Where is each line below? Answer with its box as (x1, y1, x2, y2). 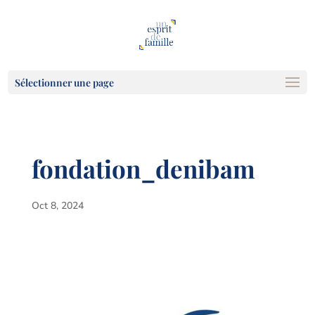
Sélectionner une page (15, 76, 115, 89)
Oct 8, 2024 (31, 199, 84, 212)
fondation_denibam (31, 152, 255, 185)
